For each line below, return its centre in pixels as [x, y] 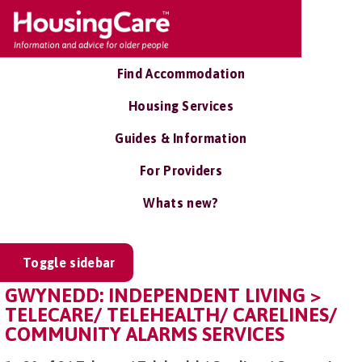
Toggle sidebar [69, 263]
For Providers [181, 170]
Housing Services [181, 106]
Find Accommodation [181, 74]
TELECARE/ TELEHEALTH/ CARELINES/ [171, 315]
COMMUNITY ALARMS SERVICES [145, 334]
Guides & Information [181, 138]
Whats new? [181, 203]
